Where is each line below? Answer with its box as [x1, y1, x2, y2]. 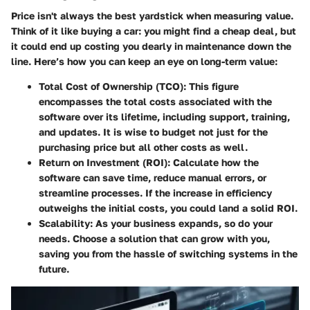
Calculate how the [170, 156, 259, 168]
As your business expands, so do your [93, 217, 273, 229]
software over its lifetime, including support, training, [39, 111, 290, 122]
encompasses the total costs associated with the [39, 95, 272, 107]
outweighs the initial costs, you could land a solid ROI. [39, 202, 298, 214]
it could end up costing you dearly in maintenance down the [11, 40, 291, 52]
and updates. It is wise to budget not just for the [39, 126, 268, 138]
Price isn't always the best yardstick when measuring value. [11, 10, 293, 21]
